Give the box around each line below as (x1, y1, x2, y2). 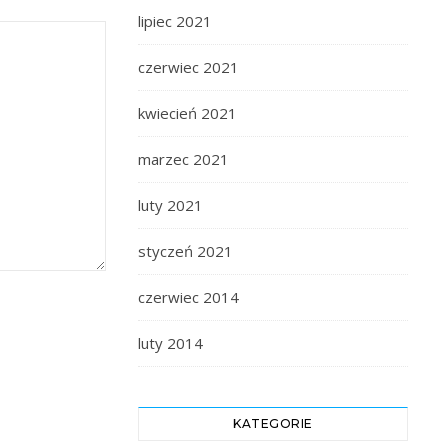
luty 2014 (138, 333, 203, 353)
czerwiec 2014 (138, 287, 239, 307)
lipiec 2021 (138, 11, 212, 31)
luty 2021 (138, 195, 203, 215)
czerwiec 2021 (138, 57, 239, 77)
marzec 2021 (138, 149, 229, 169)
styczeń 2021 (138, 241, 233, 261)
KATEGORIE (233, 416, 313, 431)
